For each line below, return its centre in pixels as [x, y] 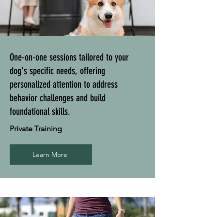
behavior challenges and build [58, 98]
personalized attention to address [64, 85]
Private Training [37, 129]
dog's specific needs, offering [57, 71]
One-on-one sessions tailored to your [69, 57]
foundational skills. [40, 112]
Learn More [50, 155]
